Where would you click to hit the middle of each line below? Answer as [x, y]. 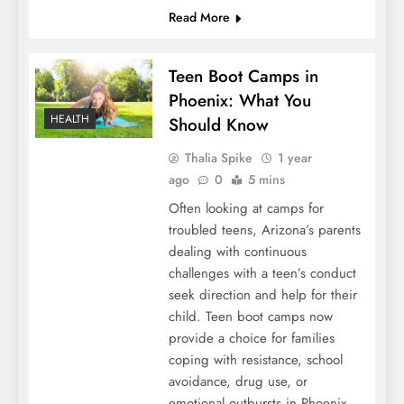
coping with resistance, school [255, 360]
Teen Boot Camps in [243, 77]
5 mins [266, 180]
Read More [199, 18]
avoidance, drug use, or [238, 382]
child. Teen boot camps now [250, 317]
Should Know [218, 125]
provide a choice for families [251, 339]
